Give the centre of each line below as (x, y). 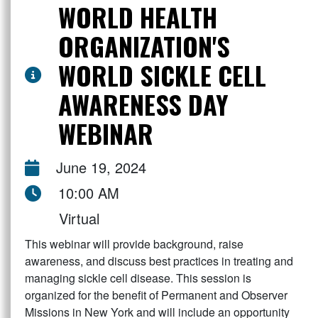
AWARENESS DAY (143, 104)
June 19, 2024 (101, 168)
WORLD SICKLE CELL (162, 75)
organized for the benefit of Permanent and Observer (156, 295)
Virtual (79, 219)
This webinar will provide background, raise (134, 244)
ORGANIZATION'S (144, 46)
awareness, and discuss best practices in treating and (159, 261)
